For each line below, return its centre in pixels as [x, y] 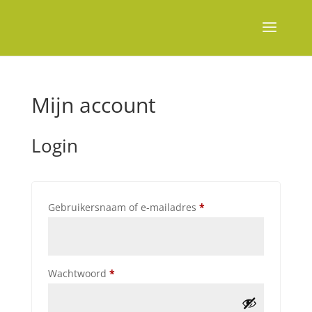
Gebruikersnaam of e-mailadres [123, 207]
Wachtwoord [78, 273]
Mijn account [93, 105]
